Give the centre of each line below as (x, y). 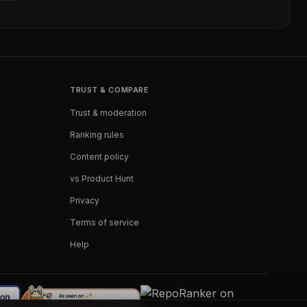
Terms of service (105, 222)
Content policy (99, 157)
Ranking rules (97, 135)
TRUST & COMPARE (110, 90)
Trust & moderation (108, 113)
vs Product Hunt (102, 179)
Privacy (85, 200)
